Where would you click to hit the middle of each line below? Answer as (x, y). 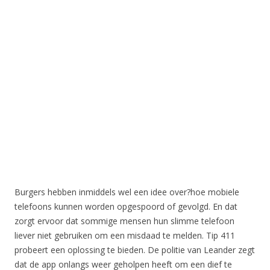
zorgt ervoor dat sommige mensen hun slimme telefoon (124, 221)
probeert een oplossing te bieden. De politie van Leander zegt (135, 250)
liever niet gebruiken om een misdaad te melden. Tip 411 (125, 236)
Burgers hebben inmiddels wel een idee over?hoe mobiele (127, 192)
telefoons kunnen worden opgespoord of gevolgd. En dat (126, 207)
